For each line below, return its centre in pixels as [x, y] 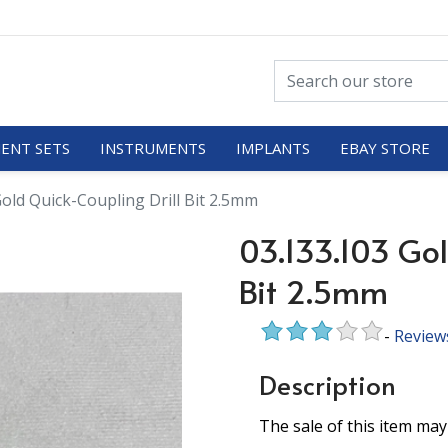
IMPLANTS [272, 147]
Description [327, 384]
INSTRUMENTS [152, 147]
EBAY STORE [384, 147]
